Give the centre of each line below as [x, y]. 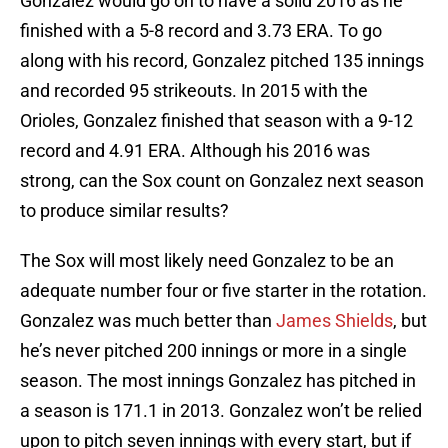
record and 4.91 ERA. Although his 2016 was [195, 151]
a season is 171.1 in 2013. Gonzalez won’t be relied [221, 411]
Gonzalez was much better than [148, 321]
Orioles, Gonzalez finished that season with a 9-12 [216, 121]
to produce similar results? [124, 211]
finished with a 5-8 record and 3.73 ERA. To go [201, 31]
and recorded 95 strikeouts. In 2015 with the [194, 91]
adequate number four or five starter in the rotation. [223, 291]
